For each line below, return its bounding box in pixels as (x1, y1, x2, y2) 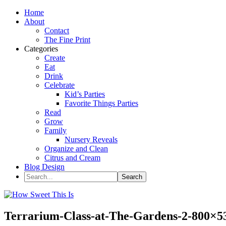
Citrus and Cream (44, 153, 100, 162)
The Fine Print (44, 35, 90, 44)
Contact (44, 26, 69, 35)
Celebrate (44, 81, 75, 89)
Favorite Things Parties (65, 99, 138, 107)
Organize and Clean (44, 144, 108, 153)
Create (44, 53, 65, 62)
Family (44, 126, 67, 135)
